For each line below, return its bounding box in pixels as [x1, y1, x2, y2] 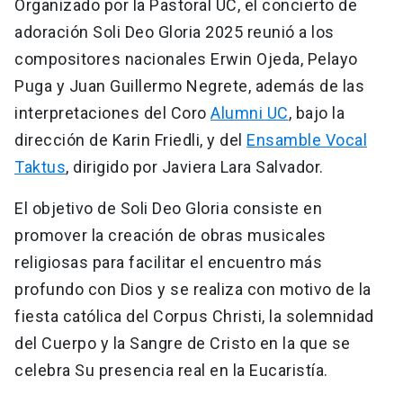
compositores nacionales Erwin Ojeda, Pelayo [14, 49, 358, 69]
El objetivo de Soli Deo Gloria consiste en [14, 199, 322, 219]
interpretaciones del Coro [14, 103, 210, 123]
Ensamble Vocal [246, 130, 367, 150]
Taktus [14, 157, 66, 177]
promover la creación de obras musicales [14, 226, 327, 246]
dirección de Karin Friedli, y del [14, 130, 246, 150]
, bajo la [288, 103, 345, 123]
